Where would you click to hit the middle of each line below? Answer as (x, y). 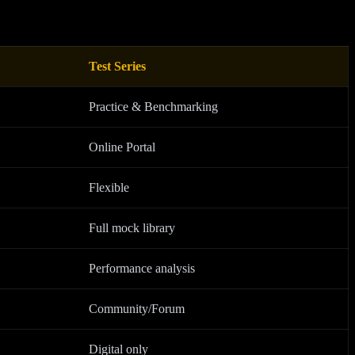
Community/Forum (137, 309)
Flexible (109, 188)
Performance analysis (142, 269)
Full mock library (132, 228)
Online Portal (122, 147)
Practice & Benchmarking (153, 107)
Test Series (117, 67)
